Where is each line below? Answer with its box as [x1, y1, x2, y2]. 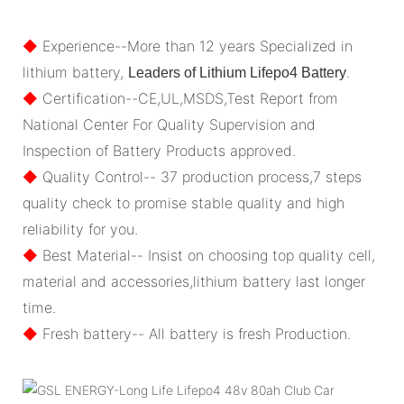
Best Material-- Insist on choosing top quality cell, [38, 245, 375, 264]
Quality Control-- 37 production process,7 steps [38, 167, 362, 186]
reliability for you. [23, 219, 138, 238]
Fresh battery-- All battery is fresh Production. [38, 324, 351, 343]
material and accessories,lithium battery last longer [23, 271, 365, 290]
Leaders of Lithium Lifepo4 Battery [128, 64, 346, 80]
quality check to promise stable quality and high [23, 193, 344, 212]
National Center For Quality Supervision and [23, 115, 316, 133]
